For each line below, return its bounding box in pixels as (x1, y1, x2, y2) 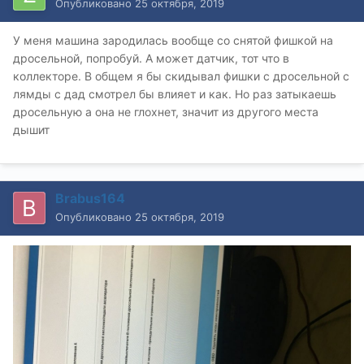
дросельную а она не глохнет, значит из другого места (13, 104, 318, 119)
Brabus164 (55, 189, 125, 206)
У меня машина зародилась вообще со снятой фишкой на (13, 32, 333, 47)
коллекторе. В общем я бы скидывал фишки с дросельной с (13, 68, 349, 83)
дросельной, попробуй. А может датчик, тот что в (13, 50, 289, 65)
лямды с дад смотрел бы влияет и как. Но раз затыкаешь (13, 86, 336, 101)
